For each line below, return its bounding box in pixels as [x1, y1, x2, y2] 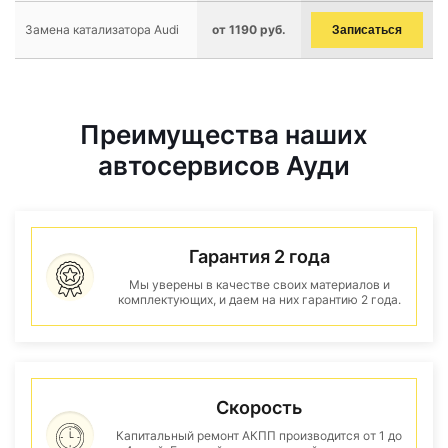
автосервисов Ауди [98, 150, 350, 181]
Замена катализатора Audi [25, 22, 179, 37]
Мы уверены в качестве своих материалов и [128, 277, 390, 292]
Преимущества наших [80, 119, 368, 150]
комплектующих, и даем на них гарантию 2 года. [117, 292, 401, 307]
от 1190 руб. [212, 22, 286, 37]
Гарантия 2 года [188, 246, 330, 267]
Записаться [332, 23, 402, 37]
